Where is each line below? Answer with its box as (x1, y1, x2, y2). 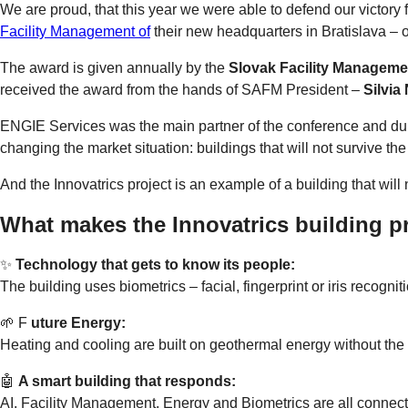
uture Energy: (27, 314, 126, 331)
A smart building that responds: (18, 372, 236, 389)
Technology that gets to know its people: (12, 256, 295, 272)
